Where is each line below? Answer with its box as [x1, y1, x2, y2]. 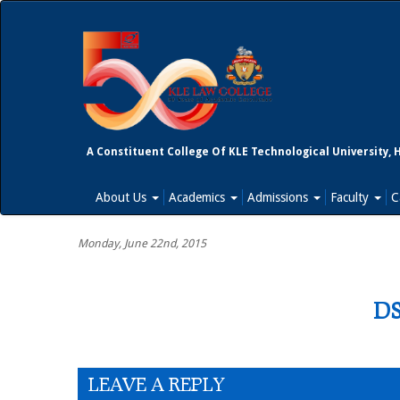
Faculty [330, 190, 372, 204]
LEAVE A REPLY [88, 373, 225, 395]
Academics [169, 190, 229, 204]
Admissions [247, 190, 312, 204]
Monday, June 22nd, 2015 [78, 237, 206, 250]
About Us [96, 190, 150, 204]
